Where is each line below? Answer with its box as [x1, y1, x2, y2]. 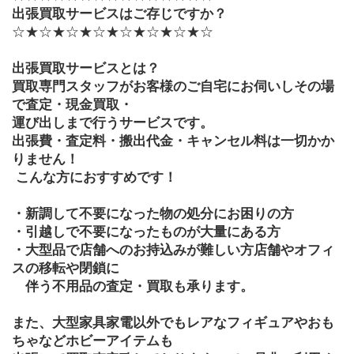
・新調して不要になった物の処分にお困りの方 [12, 205, 294, 221]
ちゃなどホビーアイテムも [12, 333, 173, 348]
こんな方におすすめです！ [16, 169, 177, 185]
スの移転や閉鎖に [12, 260, 119, 276]
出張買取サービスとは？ [12, 60, 160, 76]
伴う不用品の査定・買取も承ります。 [12, 278, 254, 294]
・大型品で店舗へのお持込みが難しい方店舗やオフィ [12, 242, 334, 258]
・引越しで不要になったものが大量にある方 [12, 224, 281, 239]
